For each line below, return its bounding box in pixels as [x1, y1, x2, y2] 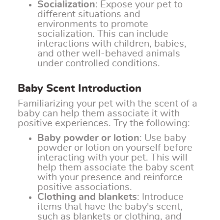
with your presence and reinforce [37, 172, 183, 183]
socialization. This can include [37, 29, 168, 39]
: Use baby [139, 133, 186, 143]
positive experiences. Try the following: [18, 118, 190, 129]
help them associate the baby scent [37, 163, 194, 173]
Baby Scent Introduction [18, 83, 141, 94]
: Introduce [137, 192, 184, 202]
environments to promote [37, 19, 148, 29]
